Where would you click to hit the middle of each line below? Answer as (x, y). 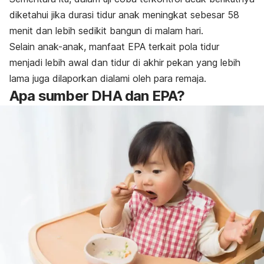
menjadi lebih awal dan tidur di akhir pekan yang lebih (125, 62)
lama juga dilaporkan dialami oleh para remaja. (108, 78)
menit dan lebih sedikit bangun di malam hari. (106, 30)
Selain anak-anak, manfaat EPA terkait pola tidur (114, 46)
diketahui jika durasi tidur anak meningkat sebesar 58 (124, 14)
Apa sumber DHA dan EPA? (97, 95)
